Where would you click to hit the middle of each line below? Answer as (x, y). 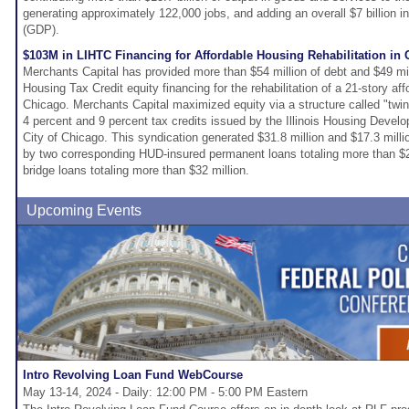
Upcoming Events (84, 211)
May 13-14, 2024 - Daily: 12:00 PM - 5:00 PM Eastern (165, 393)
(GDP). (41, 30)
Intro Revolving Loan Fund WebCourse (133, 375)
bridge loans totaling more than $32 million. (136, 171)
